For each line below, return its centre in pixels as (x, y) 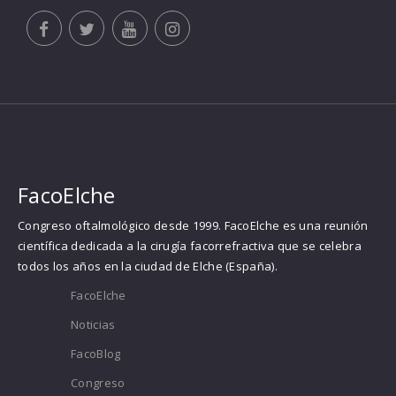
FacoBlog (96, 353)
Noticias (93, 324)
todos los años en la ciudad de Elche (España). (148, 266)
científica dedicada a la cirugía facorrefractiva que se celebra (190, 245)
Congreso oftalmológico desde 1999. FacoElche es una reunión (193, 225)
